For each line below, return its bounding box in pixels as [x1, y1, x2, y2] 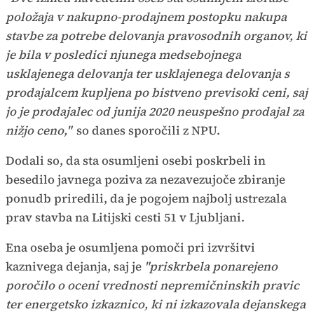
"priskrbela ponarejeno [144, 257, 278, 275]
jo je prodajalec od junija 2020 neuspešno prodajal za [6, 102, 304, 120]
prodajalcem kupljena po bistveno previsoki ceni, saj [6, 83, 308, 101]
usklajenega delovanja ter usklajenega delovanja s [6, 64, 289, 82]
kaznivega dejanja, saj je [6, 257, 144, 275]
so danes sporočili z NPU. [74, 121, 220, 139]
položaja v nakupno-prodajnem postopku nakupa [6, 8, 287, 25]
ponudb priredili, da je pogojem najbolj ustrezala [6, 189, 287, 207]
